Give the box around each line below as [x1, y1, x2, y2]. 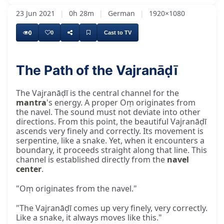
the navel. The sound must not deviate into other [16, 106, 200, 118]
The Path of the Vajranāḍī [16, 62, 177, 78]
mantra [16, 97, 46, 108]
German [106, 8, 137, 18]
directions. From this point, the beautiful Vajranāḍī [16, 116, 206, 127]
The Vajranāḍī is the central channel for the [16, 87, 179, 99]
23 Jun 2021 [16, 8, 57, 18]
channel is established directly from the [16, 154, 167, 165]
